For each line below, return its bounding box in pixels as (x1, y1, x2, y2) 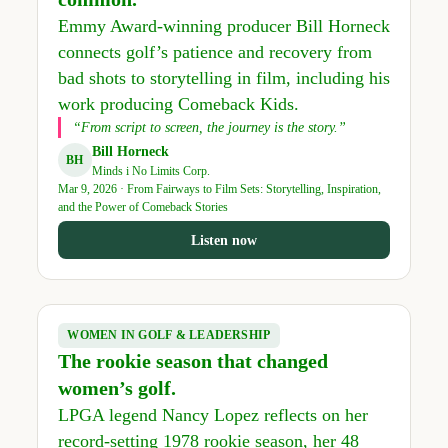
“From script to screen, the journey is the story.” (72, 119, 346, 135)
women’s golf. (57, 376, 176, 399)
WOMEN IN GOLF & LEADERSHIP (67, 328, 271, 341)
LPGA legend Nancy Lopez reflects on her (57, 404, 368, 425)
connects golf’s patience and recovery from (57, 41, 372, 62)
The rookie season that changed (57, 349, 328, 372)
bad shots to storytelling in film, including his (57, 67, 390, 88)
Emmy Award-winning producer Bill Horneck (57, 15, 390, 36)
